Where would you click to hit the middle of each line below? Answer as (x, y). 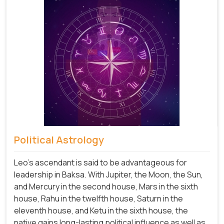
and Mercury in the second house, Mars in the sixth (106, 187)
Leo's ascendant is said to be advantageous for (100, 163)
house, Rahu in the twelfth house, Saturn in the (98, 199)
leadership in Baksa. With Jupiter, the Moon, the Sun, (108, 175)
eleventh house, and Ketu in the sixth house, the (101, 211)
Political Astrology (59, 140)
